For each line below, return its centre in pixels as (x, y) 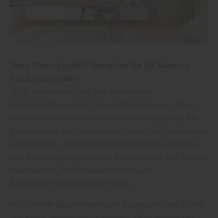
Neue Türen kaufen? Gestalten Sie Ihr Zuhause (100, 65)
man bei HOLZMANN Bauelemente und (81, 170)
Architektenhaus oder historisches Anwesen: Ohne (102, 104)
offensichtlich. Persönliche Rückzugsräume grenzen (104, 144)
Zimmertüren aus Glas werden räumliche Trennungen (109, 131)
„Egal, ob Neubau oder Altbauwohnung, (82, 91)
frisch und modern (46, 78)
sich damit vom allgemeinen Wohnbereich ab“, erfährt (109, 157)
